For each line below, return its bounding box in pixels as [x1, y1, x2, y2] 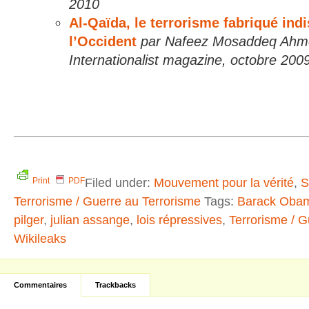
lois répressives [137, 212, 222, 227]
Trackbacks [95, 281, 136, 289]
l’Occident [69, 34, 137, 49]
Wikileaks [14, 231, 66, 246]
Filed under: [85, 175, 154, 190]
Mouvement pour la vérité [154, 175, 294, 190]
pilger [14, 212, 43, 227]
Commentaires [14, 281, 67, 289]
